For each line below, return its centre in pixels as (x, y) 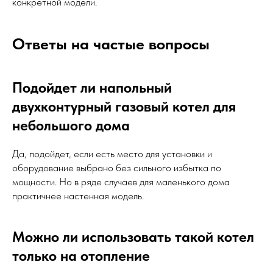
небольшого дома (71, 126)
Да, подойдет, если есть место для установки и (112, 154)
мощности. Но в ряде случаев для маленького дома (121, 182)
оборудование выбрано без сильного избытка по (117, 168)
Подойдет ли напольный (92, 88)
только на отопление (81, 256)
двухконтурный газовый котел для (124, 107)
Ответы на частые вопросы (111, 44)
